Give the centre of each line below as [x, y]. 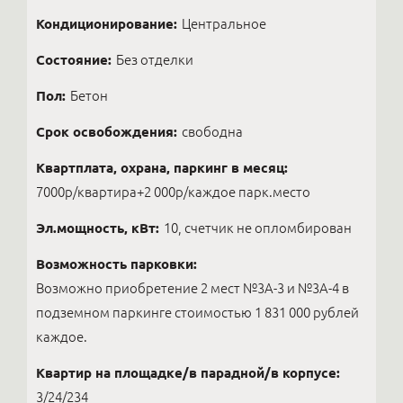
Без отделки [155, 60]
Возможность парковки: [116, 264]
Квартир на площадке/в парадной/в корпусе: [188, 373]
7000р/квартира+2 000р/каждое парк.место [173, 192]
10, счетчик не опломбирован [258, 228]
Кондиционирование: [107, 24]
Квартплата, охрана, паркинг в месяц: [162, 168]
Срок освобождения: [107, 132]
